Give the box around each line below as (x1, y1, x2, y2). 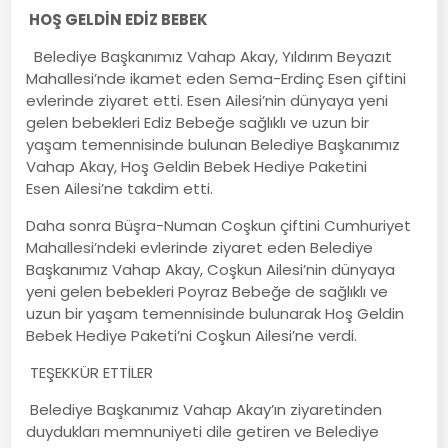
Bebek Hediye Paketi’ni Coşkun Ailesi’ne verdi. (26, 324, 358, 346)
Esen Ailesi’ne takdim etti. (26, 177, 214, 199)
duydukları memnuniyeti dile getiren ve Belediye (26, 420, 380, 442)
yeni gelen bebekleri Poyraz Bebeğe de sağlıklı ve (26, 280, 389, 302)
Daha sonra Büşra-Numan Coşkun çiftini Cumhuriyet (26, 214, 412, 236)
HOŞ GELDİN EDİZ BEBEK (26, 8, 209, 30)
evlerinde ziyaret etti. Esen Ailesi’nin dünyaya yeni (26, 89, 389, 111)
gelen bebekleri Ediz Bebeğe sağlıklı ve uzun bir (26, 111, 370, 133)
